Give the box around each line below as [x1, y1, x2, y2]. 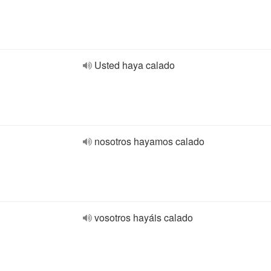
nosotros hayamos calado [94, 134, 204, 148]
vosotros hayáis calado [94, 211, 193, 224]
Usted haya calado [94, 58, 175, 72]
